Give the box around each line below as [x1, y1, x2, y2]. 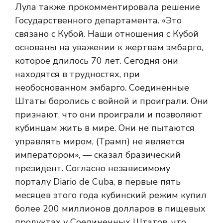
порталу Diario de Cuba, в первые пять [15, 176, 181, 188]
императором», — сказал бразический [15, 149, 181, 161]
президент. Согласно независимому [15, 162, 170, 175]
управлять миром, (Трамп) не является [15, 135, 185, 148]
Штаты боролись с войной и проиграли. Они [15, 95, 208, 108]
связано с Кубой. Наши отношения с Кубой [15, 28, 199, 40]
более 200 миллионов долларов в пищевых [15, 203, 206, 215]
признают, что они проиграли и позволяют [15, 109, 203, 121]
